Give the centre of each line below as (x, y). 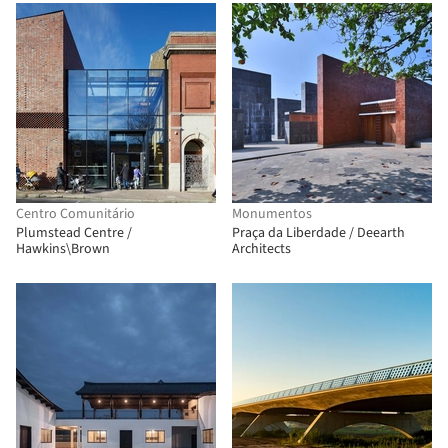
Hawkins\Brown (63, 249)
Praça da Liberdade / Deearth (318, 233)
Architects (261, 249)
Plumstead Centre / (74, 233)
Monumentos (272, 214)
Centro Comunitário (75, 214)
